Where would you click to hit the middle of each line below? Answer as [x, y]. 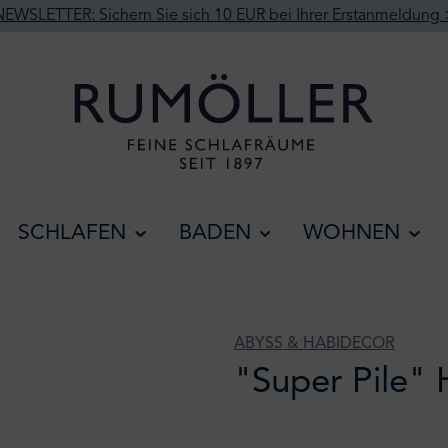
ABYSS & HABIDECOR [314, 344]
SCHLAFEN [72, 233]
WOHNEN [351, 233]
